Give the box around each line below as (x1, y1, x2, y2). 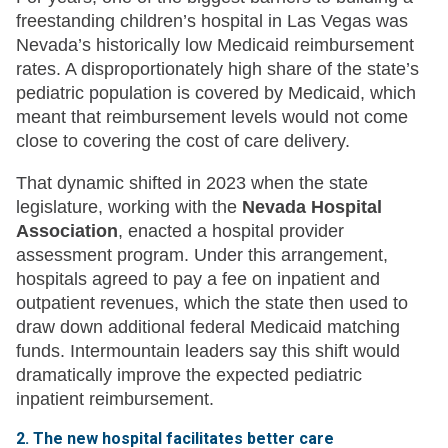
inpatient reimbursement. (16, 389, 214, 410)
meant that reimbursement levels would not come (16, 107, 408, 128)
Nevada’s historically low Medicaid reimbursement (16, 35, 414, 56)
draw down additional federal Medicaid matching (16, 317, 400, 338)
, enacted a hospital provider (118, 221, 344, 242)
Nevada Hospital (242, 197, 382, 218)
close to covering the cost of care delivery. (16, 131, 350, 152)
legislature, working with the (16, 197, 242, 218)
